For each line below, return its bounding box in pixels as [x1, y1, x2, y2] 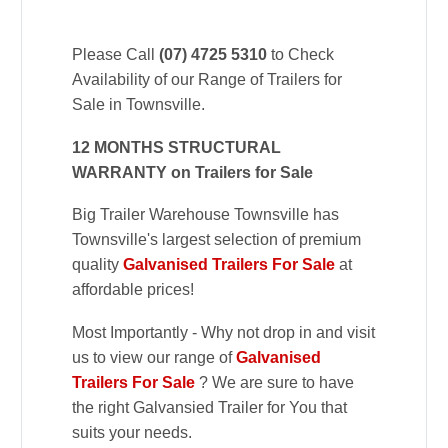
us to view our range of [72, 348, 236, 366]
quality [72, 256, 123, 274]
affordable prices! [72, 281, 194, 299]
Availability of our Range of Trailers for [72, 71, 342, 89]
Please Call [72, 46, 159, 64]
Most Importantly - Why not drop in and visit [72, 323, 375, 341]
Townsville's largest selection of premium [72, 231, 361, 249]
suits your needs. [72, 423, 192, 441]
